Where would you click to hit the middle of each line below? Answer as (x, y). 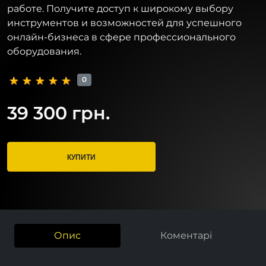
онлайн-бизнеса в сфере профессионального (121, 37)
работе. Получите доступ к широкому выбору (120, 8)
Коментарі (186, 235)
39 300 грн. (58, 113)
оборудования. (44, 51)
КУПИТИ (81, 156)
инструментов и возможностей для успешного (124, 23)
